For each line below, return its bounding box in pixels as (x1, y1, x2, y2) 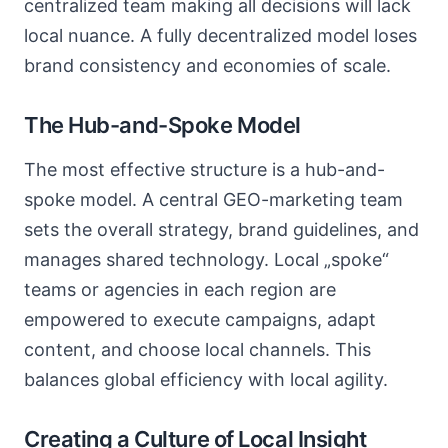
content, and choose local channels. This (24, 339, 371, 360)
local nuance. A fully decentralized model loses (24, 25, 417, 46)
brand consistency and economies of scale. (24, 55, 391, 76)
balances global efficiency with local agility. (24, 369, 388, 390)
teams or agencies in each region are (24, 279, 336, 300)
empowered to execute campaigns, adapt (24, 309, 376, 330)
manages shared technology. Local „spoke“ (24, 249, 389, 270)
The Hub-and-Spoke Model (24, 112, 301, 138)
